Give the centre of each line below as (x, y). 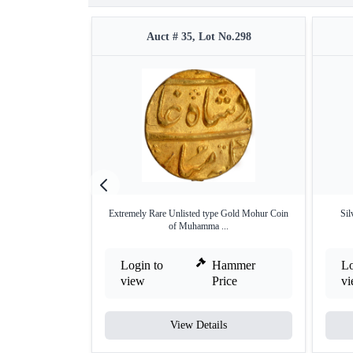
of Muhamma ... (199, 226)
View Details (199, 325)
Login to (142, 265)
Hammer (234, 265)
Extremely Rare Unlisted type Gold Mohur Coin (199, 214)
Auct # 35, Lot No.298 (199, 37)
